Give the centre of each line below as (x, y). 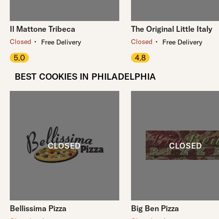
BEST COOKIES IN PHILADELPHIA (85, 77)
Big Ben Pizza (155, 208)
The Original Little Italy (172, 29)
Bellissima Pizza (38, 208)
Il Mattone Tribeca (43, 29)
